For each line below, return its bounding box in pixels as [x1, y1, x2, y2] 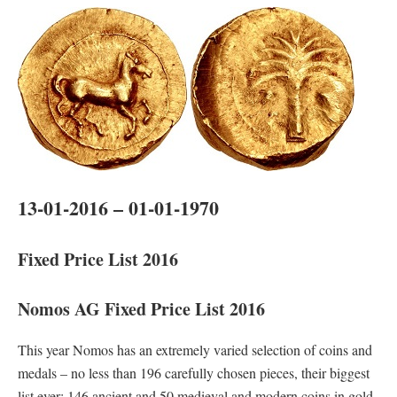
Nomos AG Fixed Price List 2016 [18, 296, 265, 322]
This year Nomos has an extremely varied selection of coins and [18, 340, 372, 359]
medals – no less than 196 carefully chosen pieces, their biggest [18, 363, 370, 382]
